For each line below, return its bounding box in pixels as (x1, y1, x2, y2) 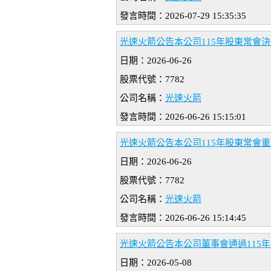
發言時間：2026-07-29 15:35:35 (120, 11, 246, 21)
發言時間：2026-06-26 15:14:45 (120, 213, 246, 223)
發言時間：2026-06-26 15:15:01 (120, 112, 246, 122)
